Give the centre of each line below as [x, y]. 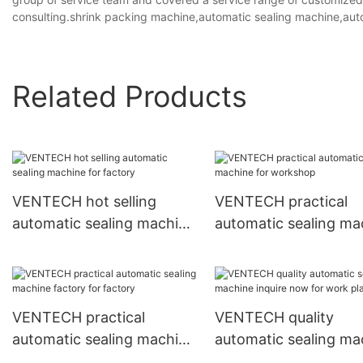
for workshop [261, 246]
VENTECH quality [274, 318]
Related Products [130, 96]
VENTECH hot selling [84, 202]
